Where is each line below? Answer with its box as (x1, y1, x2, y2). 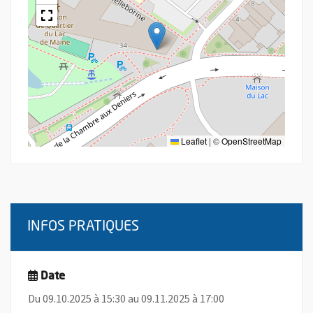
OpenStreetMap (221, 135, 282, 147)
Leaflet (179, 135, 207, 147)
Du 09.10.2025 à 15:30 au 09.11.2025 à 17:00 (28, 291, 224, 305)
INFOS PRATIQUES (27, 220, 139, 234)
